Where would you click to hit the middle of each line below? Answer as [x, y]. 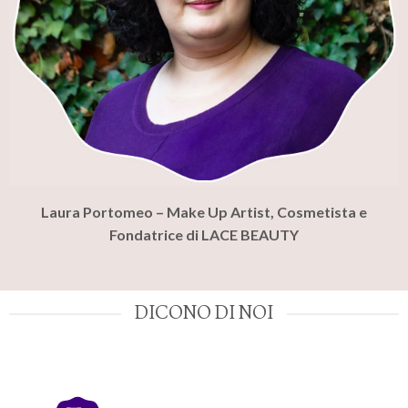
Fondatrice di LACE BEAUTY [204, 235]
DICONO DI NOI [204, 314]
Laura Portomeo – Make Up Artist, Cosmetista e [204, 212]
